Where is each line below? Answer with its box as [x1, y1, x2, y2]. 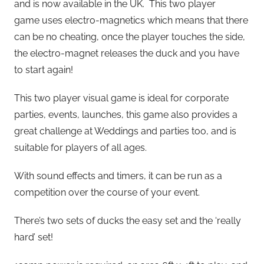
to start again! [14, 64, 73, 75]
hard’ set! [14, 231, 53, 243]
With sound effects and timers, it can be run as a [14, 170, 222, 181]
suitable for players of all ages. [14, 141, 147, 153]
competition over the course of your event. [14, 186, 200, 198]
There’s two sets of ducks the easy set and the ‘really [14, 214, 241, 226]
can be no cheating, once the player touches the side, [14, 31, 245, 42]
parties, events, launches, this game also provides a [14, 108, 237, 120]
